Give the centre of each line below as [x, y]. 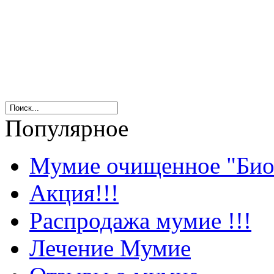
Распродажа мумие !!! [140, 221]
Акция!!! [74, 193]
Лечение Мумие [110, 248]
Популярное [67, 128]
